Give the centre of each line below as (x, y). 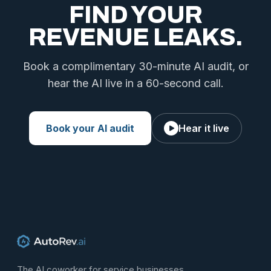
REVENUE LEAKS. (135, 37)
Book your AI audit (90, 128)
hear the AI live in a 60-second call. (135, 83)
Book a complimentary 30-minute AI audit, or (135, 66)
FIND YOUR (135, 15)
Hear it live (204, 128)
